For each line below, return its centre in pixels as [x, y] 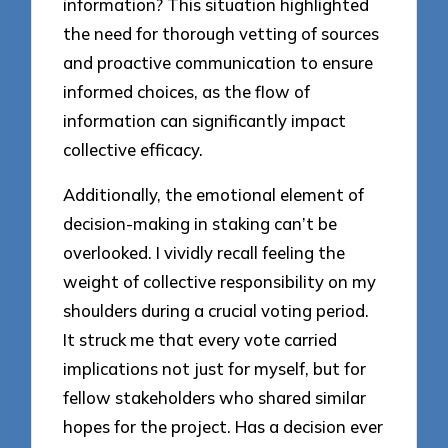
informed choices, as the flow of [187, 92]
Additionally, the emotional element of [214, 195]
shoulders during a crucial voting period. [216, 311]
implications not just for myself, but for [215, 369]
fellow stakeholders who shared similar [215, 398]
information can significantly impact [205, 121]
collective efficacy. [133, 150]
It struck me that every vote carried [200, 340]
